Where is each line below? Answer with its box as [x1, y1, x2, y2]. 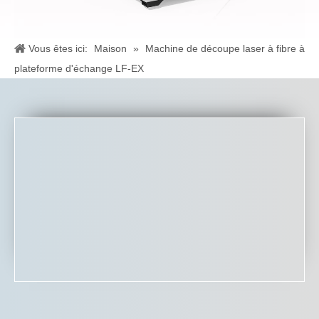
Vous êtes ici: [28, 43, 88, 55]
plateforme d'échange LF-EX [14, 63, 144, 75]
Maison [94, 43, 127, 55]
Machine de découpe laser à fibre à [145, 43, 305, 55]
